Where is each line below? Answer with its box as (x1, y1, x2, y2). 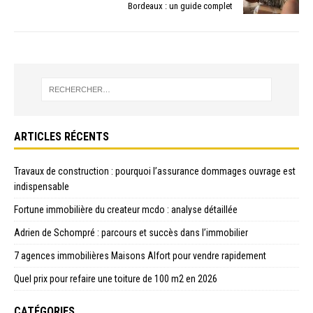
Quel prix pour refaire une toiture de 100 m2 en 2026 (14, 272, 217, 284)
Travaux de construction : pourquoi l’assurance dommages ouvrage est (14, 165, 296, 177)
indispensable (14, 180, 69, 192)
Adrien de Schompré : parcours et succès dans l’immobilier (14, 226, 248, 238)
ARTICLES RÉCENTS (14, 129, 109, 143)
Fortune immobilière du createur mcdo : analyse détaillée (14, 203, 238, 215)
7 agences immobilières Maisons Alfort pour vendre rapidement (14, 249, 266, 261)
